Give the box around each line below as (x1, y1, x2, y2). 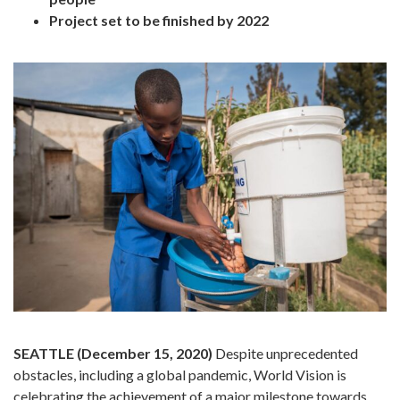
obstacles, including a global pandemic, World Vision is (13, 365, 346, 383)
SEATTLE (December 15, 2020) (13, 344, 212, 362)
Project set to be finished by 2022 (49, 12, 269, 29)
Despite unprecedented (212, 344, 358, 362)
